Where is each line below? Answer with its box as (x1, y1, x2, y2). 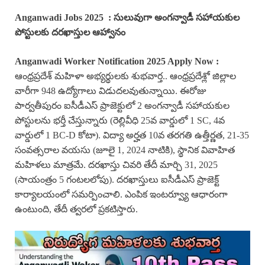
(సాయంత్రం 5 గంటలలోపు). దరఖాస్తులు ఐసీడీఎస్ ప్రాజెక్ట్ (15, 174, 219, 185)
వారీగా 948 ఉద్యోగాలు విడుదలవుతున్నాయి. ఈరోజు (15, 85, 206, 96)
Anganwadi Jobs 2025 (15, 12, 108, 22)
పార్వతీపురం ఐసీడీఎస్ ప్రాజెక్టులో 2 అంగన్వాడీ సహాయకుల (15, 100, 230, 111)
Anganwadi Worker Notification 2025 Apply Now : (15, 56, 219, 66)
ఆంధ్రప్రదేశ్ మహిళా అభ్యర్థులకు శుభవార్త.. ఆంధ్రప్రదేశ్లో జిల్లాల (15, 70, 236, 81)
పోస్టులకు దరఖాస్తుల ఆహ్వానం (15, 27, 125, 37)
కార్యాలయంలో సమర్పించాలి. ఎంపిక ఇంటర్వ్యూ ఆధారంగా (15, 189, 228, 199)
